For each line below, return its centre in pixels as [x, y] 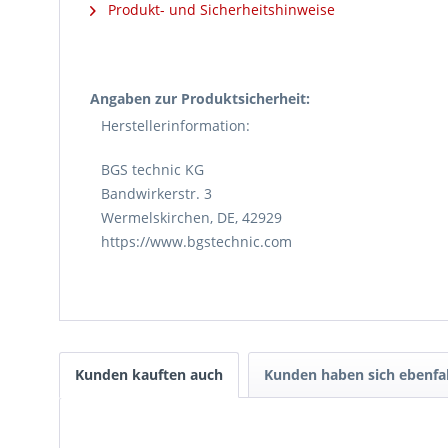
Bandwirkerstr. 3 [156, 193]
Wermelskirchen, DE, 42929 [191, 217]
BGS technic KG [152, 169]
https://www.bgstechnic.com [196, 241]
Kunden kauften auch [149, 374]
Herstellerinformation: [175, 125]
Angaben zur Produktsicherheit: [200, 98]
